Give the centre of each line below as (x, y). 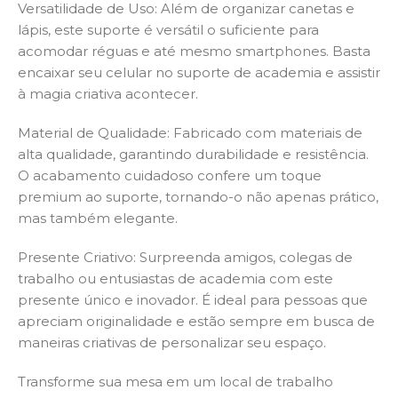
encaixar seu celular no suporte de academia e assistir (199, 72)
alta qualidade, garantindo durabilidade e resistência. (193, 154)
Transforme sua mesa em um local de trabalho (175, 381)
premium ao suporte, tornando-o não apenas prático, (198, 196)
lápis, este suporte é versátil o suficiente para (168, 29)
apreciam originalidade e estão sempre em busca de (196, 321)
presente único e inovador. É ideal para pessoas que (193, 299)
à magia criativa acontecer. (108, 93)
